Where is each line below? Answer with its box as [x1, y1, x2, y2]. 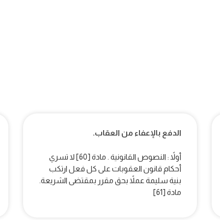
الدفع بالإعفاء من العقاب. [92, 129, 181, 137]
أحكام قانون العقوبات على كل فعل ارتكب [49, 165, 181, 173]
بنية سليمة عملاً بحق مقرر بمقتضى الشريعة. [39, 176, 181, 185]
